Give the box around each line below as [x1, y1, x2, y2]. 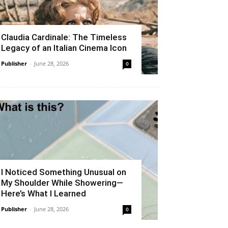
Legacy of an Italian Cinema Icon [1, 42, 127, 53]
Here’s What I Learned [1, 188, 86, 198]
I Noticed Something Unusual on [1, 166, 126, 177]
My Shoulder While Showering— [1, 177, 123, 188]
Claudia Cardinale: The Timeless [1, 32, 127, 42]
